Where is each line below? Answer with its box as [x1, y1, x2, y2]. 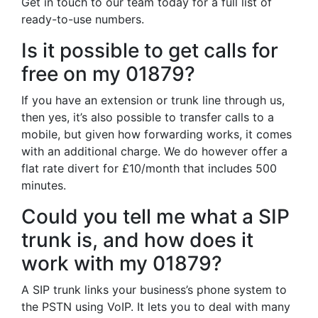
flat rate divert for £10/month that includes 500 [21, 161, 277, 175]
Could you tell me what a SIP [21, 204, 290, 229]
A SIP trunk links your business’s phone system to [21, 283, 287, 297]
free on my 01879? [21, 62, 195, 86]
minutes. [21, 178, 66, 192]
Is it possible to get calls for [21, 38, 278, 62]
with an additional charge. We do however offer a [21, 144, 287, 158]
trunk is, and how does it [21, 228, 253, 252]
